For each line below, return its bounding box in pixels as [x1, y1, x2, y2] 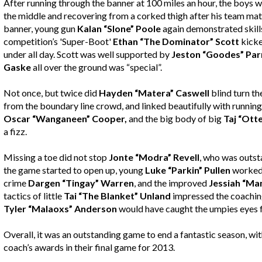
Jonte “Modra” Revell [109, 151, 199, 163]
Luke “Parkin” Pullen [145, 164, 230, 176]
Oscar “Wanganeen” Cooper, [4, 113, 129, 125]
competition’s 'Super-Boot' [4, 36, 113, 47]
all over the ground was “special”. [31, 61, 162, 73]
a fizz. [4, 126, 27, 137]
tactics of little [4, 190, 64, 202]
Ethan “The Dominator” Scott [113, 36, 239, 47]
